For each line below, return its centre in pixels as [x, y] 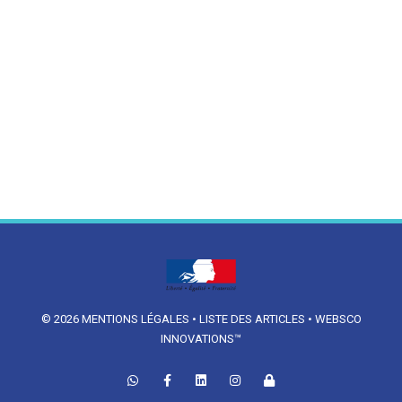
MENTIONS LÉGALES [135, 319]
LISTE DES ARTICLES [253, 319]
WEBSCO [338, 319]
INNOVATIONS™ [201, 339]
